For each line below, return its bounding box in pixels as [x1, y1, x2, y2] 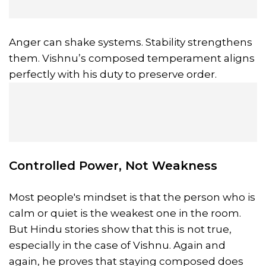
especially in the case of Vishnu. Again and [9, 239, 226, 251]
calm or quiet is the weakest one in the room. [9, 207, 241, 219]
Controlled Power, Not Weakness [9, 158, 217, 173]
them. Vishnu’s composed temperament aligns [9, 52, 255, 64]
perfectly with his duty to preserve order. [9, 68, 217, 80]
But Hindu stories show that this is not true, [9, 223, 232, 235]
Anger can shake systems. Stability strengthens [9, 36, 252, 48]
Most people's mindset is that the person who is [9, 191, 255, 203]
